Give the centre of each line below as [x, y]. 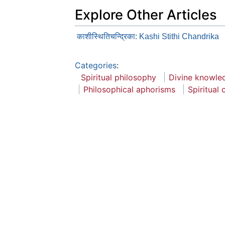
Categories [96, 65]
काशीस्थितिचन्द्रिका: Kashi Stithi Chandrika [148, 36]
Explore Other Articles [146, 15]
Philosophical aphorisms [129, 89]
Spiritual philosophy [119, 77]
